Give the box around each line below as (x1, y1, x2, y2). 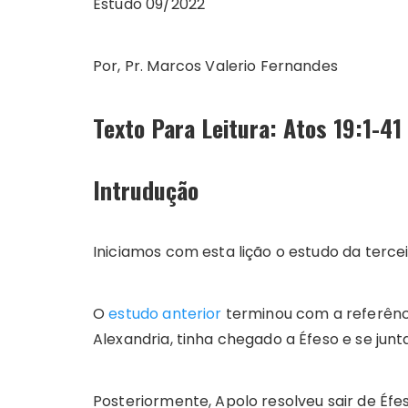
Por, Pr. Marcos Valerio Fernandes (93, 56, 338, 77)
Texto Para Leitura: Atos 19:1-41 (93, 110, 402, 147)
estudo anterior (108, 303, 222, 325)
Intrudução (93, 172, 199, 209)
